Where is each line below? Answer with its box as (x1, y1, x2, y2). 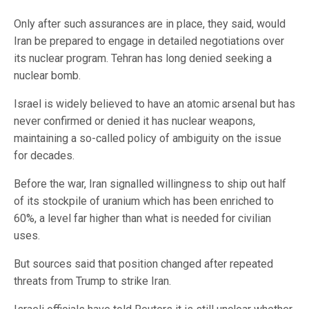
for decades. (14, 149, 74, 163)
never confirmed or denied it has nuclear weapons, (14, 114, 255, 128)
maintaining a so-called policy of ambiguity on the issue (14, 132, 281, 146)
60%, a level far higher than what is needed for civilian (14, 212, 271, 226)
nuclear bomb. (14, 69, 81, 83)
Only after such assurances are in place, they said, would (14, 17, 286, 31)
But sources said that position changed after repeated (14, 257, 273, 271)
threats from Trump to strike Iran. (14, 275, 171, 288)
